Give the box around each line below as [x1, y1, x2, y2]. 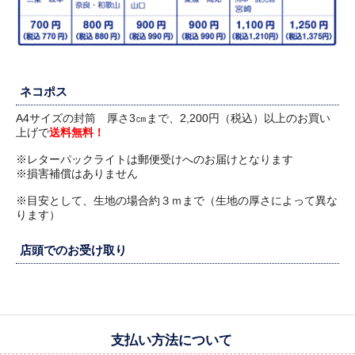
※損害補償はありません [16, 167, 138, 181]
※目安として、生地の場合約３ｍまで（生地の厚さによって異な [16, 194, 338, 208]
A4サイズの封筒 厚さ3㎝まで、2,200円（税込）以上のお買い [16, 112, 330, 125]
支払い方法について [111, 333, 232, 349]
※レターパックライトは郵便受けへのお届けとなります [16, 153, 293, 166]
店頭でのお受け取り [20, 243, 127, 258]
